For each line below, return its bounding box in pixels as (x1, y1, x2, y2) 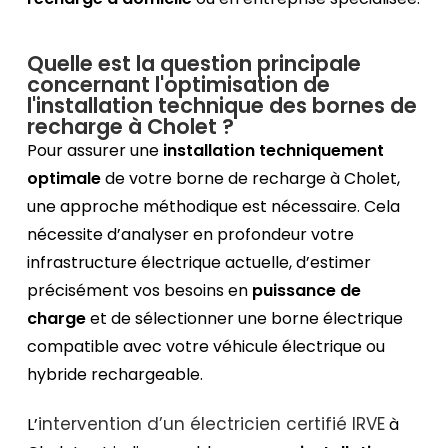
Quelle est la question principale (27, 49, 362, 79)
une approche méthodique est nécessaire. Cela (27, 195, 401, 219)
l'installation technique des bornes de (27, 91, 418, 121)
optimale (27, 167, 106, 191)
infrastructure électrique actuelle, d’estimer (27, 251, 372, 275)
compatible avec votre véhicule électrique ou (27, 335, 386, 359)
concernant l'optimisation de (27, 70, 331, 100)
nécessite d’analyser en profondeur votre (27, 223, 355, 247)
